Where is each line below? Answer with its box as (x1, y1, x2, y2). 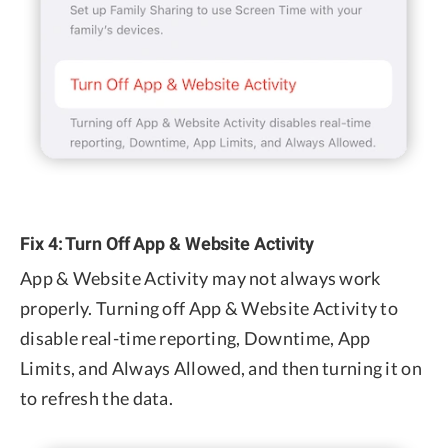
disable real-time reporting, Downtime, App (20, 326, 371, 349)
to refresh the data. (20, 386, 174, 409)
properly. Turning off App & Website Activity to (20, 296, 399, 319)
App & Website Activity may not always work (20, 266, 381, 289)
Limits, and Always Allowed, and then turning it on (20, 356, 422, 379)
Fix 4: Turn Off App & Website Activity (20, 232, 315, 254)
